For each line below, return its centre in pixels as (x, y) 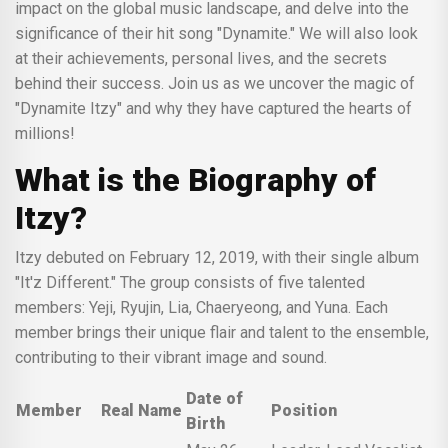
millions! (45, 133)
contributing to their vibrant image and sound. (171, 357)
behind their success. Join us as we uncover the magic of (215, 83)
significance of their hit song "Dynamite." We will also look (216, 33)
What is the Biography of (195, 179)
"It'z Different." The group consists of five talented (190, 282)
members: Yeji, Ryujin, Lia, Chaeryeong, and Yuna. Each (201, 307)
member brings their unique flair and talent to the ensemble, (222, 332)
